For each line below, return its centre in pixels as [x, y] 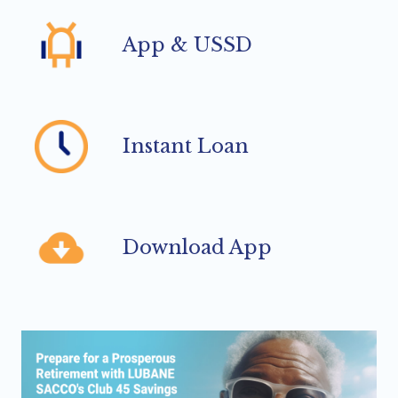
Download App [197, 247]
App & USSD [187, 45]
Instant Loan [186, 146]
